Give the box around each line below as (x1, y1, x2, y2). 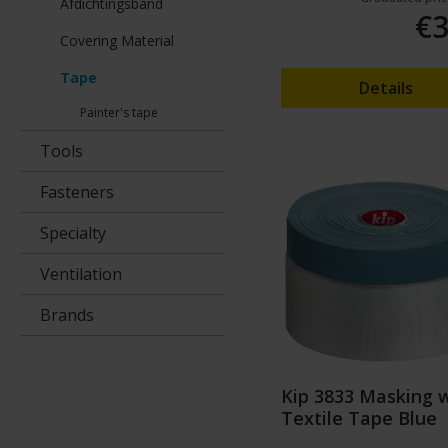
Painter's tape (80, 104, 158, 122)
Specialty (40, 222, 106, 245)
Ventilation (40, 263, 122, 286)
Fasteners (40, 181, 114, 204)
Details (359, 77, 414, 100)
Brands (40, 304, 94, 327)
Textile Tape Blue (281, 406, 437, 431)
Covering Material (60, 31, 174, 51)
